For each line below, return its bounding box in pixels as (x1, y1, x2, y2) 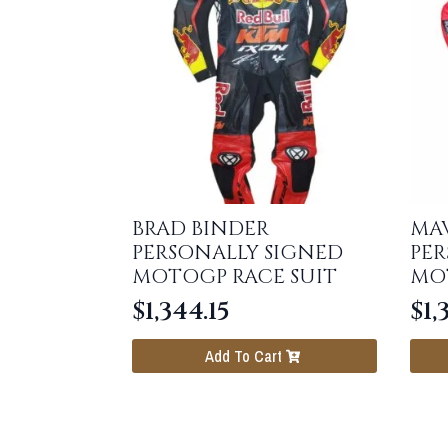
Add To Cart (204, 345, 282, 368)
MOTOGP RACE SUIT (132, 262, 337, 290)
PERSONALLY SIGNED (132, 238, 343, 266)
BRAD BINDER (132, 214, 269, 242)
